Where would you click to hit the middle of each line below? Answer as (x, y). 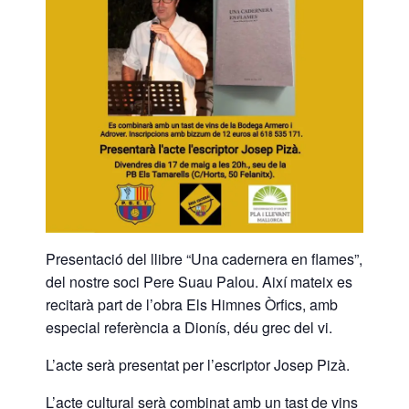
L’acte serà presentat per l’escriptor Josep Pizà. (198, 364)
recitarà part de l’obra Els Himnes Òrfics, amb (192, 304)
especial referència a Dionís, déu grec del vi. (189, 327)
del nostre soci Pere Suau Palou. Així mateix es (199, 281)
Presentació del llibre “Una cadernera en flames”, (204, 258)
